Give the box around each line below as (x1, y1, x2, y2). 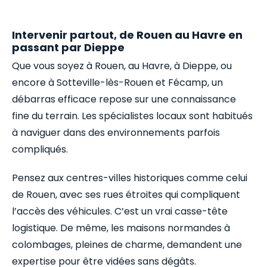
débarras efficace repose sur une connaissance (12, 92, 236, 106)
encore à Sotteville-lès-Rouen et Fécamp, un (12, 75, 223, 89)
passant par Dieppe (12, 39, 125, 55)
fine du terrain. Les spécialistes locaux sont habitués (12, 108, 253, 123)
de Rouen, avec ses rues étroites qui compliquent (12, 187, 240, 201)
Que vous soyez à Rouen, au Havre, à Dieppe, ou (12, 58, 232, 73)
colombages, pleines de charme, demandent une (12, 237, 242, 252)
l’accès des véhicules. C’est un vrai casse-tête (12, 204, 228, 218)
